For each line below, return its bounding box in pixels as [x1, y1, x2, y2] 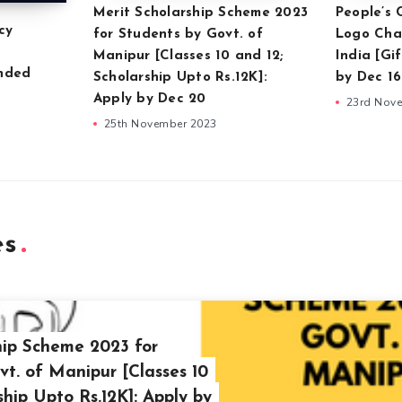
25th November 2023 [103, 116, 217, 131]
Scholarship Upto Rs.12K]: [92, 70, 268, 84]
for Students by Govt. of [92, 27, 263, 41]
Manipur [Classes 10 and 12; [92, 48, 284, 63]
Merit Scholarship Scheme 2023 [92, 5, 309, 20]
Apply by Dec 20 [92, 92, 206, 106]
